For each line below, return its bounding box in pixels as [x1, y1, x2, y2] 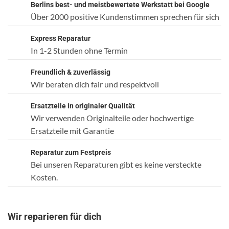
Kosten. [31, 172, 58, 182]
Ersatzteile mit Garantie [31, 125, 114, 135]
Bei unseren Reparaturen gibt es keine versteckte [31, 159, 201, 169]
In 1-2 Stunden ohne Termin [31, 45, 128, 55]
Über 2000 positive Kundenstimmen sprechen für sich [31, 11, 219, 21]
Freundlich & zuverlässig [31, 67, 110, 76]
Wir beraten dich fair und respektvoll [31, 79, 159, 89]
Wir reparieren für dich [8, 211, 101, 222]
